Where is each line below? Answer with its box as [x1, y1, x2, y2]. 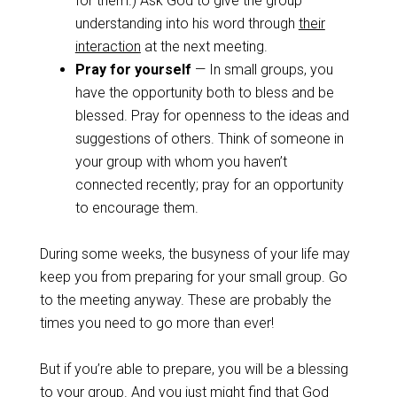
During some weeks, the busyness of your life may [39, 245, 350, 262]
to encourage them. [74, 198, 198, 216]
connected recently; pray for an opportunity [74, 175, 344, 193]
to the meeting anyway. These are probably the [39, 291, 331, 308]
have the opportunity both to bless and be [74, 83, 334, 101]
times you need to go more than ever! [39, 314, 274, 331]
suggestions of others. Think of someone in [74, 129, 344, 147]
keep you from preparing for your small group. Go [39, 268, 347, 285]
